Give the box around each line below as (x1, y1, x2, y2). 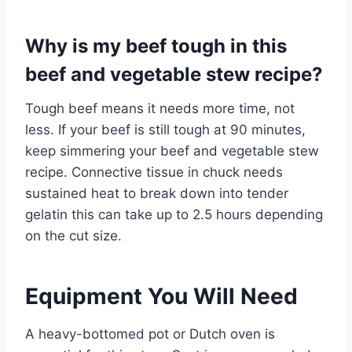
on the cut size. (25, 227, 122, 244)
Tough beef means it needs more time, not (25, 100, 295, 116)
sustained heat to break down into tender (25, 185, 288, 201)
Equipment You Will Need (25, 282, 298, 310)
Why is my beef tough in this (25, 34, 287, 57)
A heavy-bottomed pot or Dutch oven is (25, 325, 275, 342)
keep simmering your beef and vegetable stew (25, 142, 319, 159)
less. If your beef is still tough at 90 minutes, (25, 121, 306, 137)
